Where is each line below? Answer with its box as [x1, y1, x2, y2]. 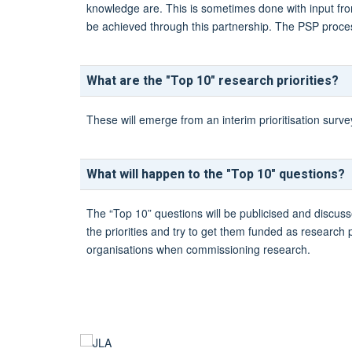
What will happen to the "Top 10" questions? [86, 165, 345, 184]
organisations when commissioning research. [86, 240, 310, 257]
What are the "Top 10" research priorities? [86, 71, 339, 90]
